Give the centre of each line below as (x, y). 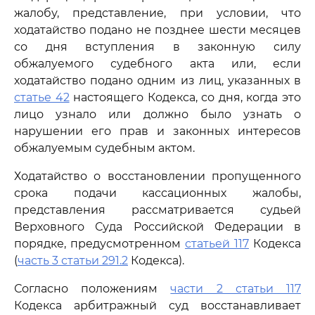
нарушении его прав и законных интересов (157, 131)
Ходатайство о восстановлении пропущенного (157, 176)
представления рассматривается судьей (157, 210)
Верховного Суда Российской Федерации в (157, 227)
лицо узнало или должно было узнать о (157, 114)
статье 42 (42, 97)
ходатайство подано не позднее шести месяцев (157, 30)
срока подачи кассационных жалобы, (157, 193)
